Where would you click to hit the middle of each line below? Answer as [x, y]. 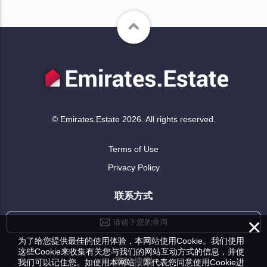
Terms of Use [133, 149]
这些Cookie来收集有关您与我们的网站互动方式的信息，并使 [131, 252]
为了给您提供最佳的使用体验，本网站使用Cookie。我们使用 [131, 241]
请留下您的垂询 [140, 222]
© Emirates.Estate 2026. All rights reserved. [133, 119]
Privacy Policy [133, 168]
